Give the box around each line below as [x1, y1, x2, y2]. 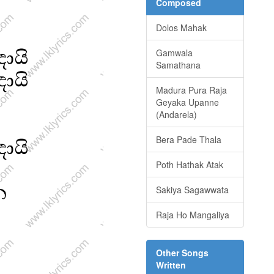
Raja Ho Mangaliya [156, 209, 229, 221]
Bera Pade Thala [156, 133, 221, 146]
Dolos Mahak [156, 21, 207, 34]
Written [156, 259, 186, 272]
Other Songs [156, 246, 209, 259]
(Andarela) [156, 108, 197, 121]
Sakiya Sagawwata [156, 183, 229, 196]
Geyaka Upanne [156, 96, 219, 109]
